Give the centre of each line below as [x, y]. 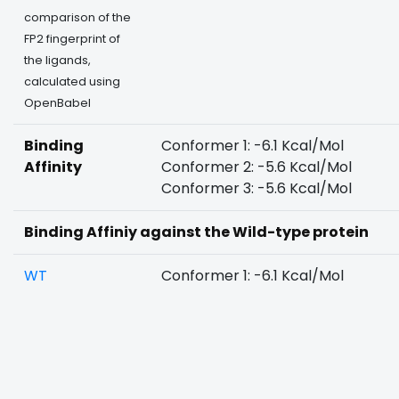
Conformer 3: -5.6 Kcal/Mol [256, 188]
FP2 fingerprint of [72, 39]
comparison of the [77, 17]
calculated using [72, 81]
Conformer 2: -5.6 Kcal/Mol [256, 167]
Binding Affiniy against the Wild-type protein [196, 232]
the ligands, [57, 60]
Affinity [53, 167]
